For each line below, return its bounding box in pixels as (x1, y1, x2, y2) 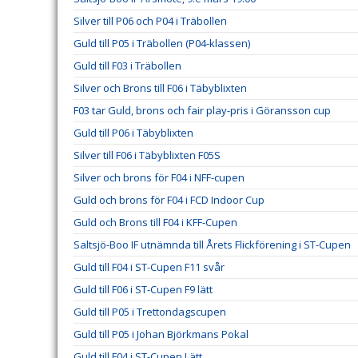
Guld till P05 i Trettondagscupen (74, 304, 226, 319)
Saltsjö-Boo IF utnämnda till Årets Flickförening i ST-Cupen (74, 237, 351, 252)
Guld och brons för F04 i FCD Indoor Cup (74, 193, 265, 207)
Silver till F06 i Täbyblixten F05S (74, 148, 221, 162)
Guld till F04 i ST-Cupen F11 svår (74, 260, 225, 274)
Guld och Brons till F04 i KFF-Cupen (74, 215, 237, 229)
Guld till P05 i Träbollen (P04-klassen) (74, 36, 250, 50)
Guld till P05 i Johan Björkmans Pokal (74, 327, 249, 341)
